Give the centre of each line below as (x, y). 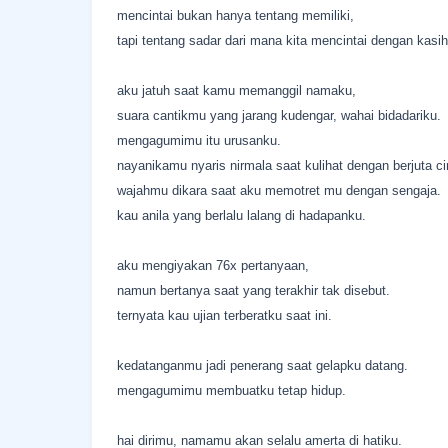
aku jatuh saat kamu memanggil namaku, (236, 90)
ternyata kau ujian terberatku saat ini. (224, 315)
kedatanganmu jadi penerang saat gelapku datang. (262, 365)
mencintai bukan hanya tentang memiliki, (235, 15)
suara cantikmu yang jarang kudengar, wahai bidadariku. (279, 115)
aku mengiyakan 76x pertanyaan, (213, 265)
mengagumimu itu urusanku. (199, 140)
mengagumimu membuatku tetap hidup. (231, 390)
